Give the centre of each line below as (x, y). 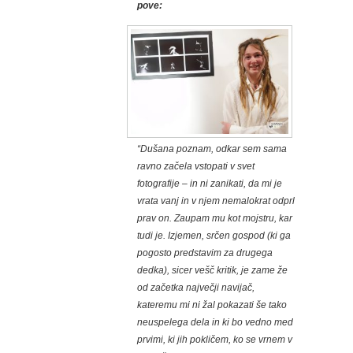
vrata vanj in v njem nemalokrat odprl (216, 201)
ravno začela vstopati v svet (196, 167)
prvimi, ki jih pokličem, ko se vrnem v (215, 340)
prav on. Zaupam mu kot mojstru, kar (215, 219)
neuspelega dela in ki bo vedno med (215, 323)
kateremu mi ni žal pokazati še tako (212, 305)
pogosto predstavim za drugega (205, 253)
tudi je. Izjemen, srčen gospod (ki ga (214, 236)
